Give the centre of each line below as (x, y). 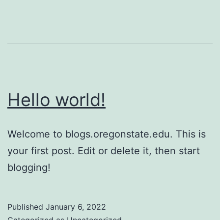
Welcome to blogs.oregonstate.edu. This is (107, 134)
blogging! (29, 167)
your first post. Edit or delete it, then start (104, 151)
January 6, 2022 (76, 206)
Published (27, 206)
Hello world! (56, 99)
